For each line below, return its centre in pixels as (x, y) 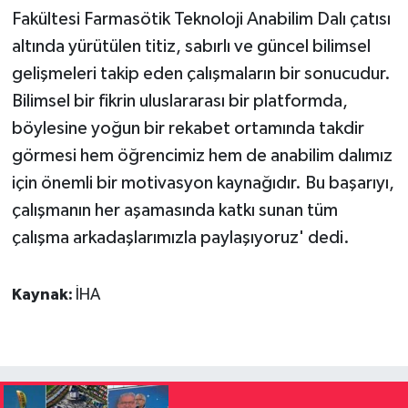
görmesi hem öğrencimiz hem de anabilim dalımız (202, 155)
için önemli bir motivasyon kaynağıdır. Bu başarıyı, (203, 183)
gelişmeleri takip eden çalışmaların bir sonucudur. (201, 73)
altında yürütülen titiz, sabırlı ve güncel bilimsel (191, 46)
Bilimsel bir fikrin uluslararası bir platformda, (179, 101)
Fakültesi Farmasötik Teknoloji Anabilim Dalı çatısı (201, 19)
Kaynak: (43, 295)
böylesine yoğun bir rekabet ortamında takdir (188, 128)
